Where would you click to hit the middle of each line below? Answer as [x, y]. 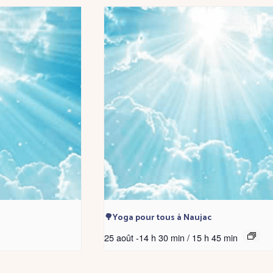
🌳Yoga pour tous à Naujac [158, 218]
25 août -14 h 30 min [144, 238]
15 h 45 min [214, 238]
